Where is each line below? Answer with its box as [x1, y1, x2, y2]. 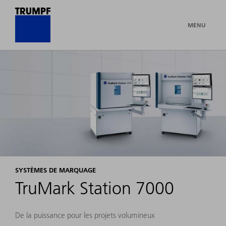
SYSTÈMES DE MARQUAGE [15, 166, 96, 175]
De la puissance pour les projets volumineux [15, 210, 155, 220]
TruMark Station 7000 [15, 178, 174, 199]
